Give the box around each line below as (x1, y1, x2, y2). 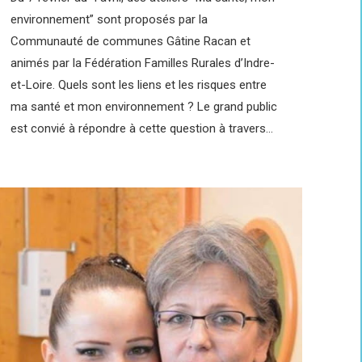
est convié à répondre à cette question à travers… (11, 120, 273, 136)
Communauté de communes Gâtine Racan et (11, 33, 250, 48)
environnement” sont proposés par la (11, 11, 208, 27)
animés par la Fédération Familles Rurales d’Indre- (11, 55, 275, 70)
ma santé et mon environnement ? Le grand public (11, 99, 277, 114)
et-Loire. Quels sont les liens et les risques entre (11, 77, 267, 92)
